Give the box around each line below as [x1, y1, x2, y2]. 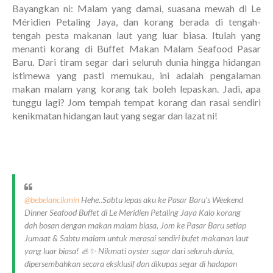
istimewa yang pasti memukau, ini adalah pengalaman [12, 69, 261, 82]
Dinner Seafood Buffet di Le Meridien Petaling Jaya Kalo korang [24, 207, 241, 218]
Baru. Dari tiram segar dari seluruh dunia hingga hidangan [12, 56, 261, 68]
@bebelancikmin [24, 194, 79, 205]
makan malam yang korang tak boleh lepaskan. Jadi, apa [12, 83, 261, 95]
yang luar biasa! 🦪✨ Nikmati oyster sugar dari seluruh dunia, [24, 246, 234, 257]
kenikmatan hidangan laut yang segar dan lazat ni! [12, 110, 218, 122]
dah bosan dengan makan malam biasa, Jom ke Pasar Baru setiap [24, 220, 246, 231]
